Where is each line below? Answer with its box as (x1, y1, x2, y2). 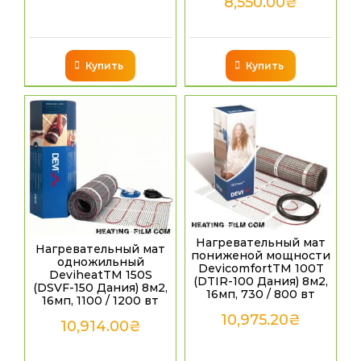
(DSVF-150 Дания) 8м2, (33, 280, 168, 296)
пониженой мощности (191, 247, 330, 263)
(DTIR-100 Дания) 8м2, (193, 273, 328, 288)
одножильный (56, 255, 144, 270)
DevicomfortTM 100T (197, 260, 324, 276)
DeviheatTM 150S (48, 268, 152, 283)
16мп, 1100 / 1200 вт (42, 293, 159, 309)
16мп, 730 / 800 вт (206, 286, 315, 301)
